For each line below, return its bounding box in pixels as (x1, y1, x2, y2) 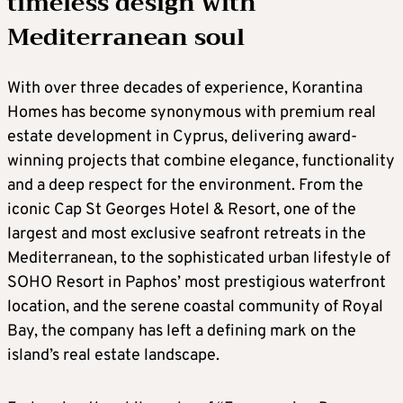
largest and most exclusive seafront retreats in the (7, 224, 366, 245)
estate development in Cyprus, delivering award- (7, 127, 357, 148)
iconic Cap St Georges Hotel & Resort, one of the (7, 200, 356, 220)
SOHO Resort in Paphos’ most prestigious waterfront (7, 273, 386, 293)
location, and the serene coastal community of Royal (7, 297, 383, 318)
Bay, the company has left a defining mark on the (7, 321, 356, 342)
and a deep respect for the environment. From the (7, 175, 363, 196)
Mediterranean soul (7, 17, 245, 58)
